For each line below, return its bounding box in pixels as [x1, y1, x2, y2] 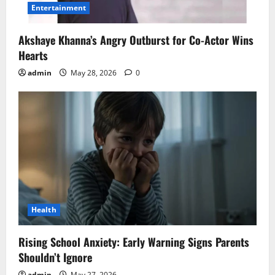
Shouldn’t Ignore [18, 249, 92, 266]
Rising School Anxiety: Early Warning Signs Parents [18, 234, 249, 250]
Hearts [18, 47, 48, 64]
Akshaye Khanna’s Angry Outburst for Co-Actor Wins [18, 32, 254, 48]
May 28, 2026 [69, 68, 118, 79]
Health [31, 204, 56, 215]
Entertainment [31, 2, 87, 14]
